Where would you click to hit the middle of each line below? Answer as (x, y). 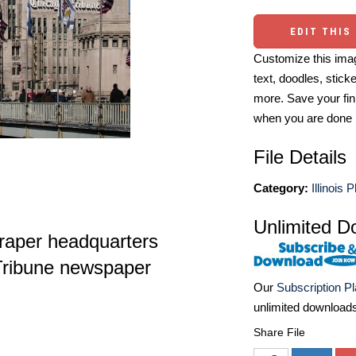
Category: (281, 188)
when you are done (303, 118)
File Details (300, 157)
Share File (279, 333)
